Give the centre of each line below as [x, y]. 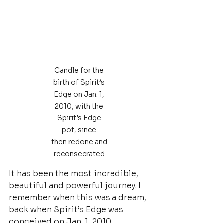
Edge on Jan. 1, [80, 94]
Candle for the [80, 70]
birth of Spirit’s [80, 82]
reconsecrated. [80, 154]
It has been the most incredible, [75, 173]
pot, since [80, 130]
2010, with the [80, 106]
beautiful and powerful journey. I [76, 185]
